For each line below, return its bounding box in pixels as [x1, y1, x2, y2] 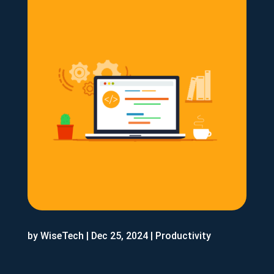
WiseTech [40, 230, 84, 242]
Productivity [155, 230, 211, 242]
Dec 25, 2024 [91, 230, 148, 242]
